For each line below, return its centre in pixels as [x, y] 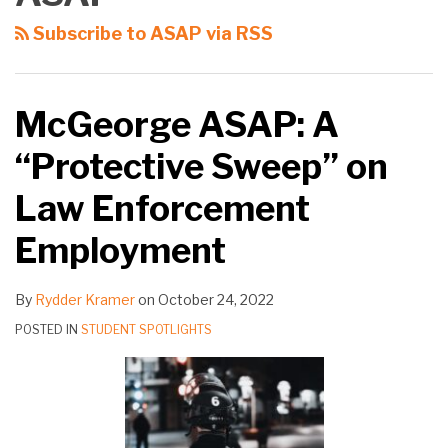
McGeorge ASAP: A [177, 125]
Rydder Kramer [85, 300]
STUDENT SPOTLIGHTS [146, 330]
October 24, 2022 [216, 300]
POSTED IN [48, 330]
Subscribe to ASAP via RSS [151, 34]
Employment [120, 251]
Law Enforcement [162, 209]
